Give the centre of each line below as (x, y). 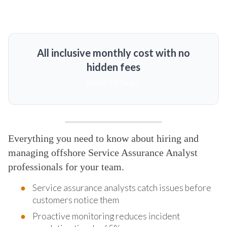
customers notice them (76, 200)
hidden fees (113, 67)
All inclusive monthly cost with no (113, 52)
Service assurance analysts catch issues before (122, 187)
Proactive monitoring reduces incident (106, 216)
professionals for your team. (66, 166)
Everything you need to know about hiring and (103, 138)
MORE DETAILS (113, 83)
